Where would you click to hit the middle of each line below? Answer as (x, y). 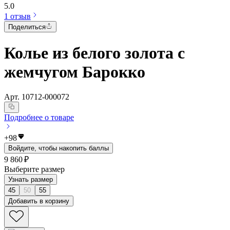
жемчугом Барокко (75, 72)
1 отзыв (17, 16)
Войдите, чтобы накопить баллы (59, 148)
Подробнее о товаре (39, 118)
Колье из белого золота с (94, 53)
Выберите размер (34, 169)
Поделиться (27, 27)
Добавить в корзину (39, 201)
